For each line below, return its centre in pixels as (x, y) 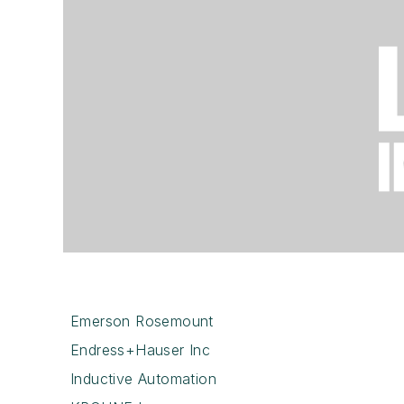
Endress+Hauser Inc (141, 349)
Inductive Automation (143, 378)
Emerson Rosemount (142, 321)
